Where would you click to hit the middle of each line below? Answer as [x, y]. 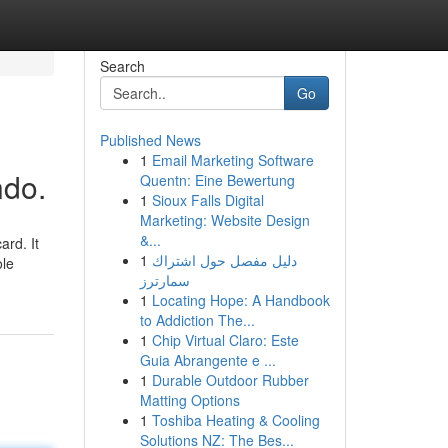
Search [122, 66]
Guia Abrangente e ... [207, 360]
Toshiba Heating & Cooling [235, 420]
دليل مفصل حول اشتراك [224, 260]
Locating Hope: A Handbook [240, 300]
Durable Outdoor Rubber [230, 380]
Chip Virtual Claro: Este [225, 340]
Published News [150, 140]
